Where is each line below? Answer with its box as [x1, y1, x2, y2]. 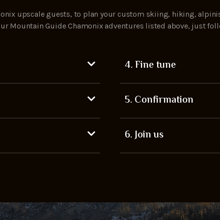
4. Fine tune [125, 58, 176, 74]
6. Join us [125, 128, 164, 143]
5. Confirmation [125, 93, 193, 109]
